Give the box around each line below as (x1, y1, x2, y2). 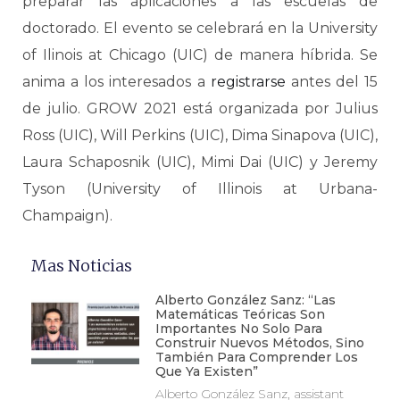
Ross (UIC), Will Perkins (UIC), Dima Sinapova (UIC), (22, 127, 378, 144)
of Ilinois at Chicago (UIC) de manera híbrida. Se (22, 46, 378, 63)
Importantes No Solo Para (154, 321, 322, 337)
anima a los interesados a (22, 73, 211, 90)
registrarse (210, 73, 286, 90)
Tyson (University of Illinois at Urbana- (22, 180, 378, 197)
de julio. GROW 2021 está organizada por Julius (22, 100, 378, 117)
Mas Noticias (31, 255, 132, 276)
